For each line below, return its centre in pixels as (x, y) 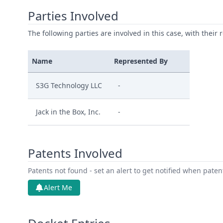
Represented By (141, 61)
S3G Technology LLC (69, 85)
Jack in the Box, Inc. (68, 112)
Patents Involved (75, 153)
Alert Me (58, 187)
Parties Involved (73, 16)
